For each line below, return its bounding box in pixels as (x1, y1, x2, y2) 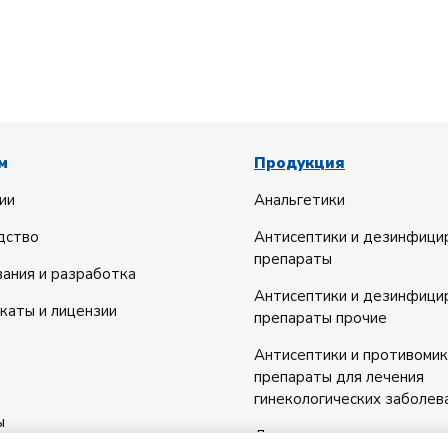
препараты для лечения (254, 367, 424, 387)
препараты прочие (254, 308, 387, 328)
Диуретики (254, 426, 334, 446)
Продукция (254, 153, 345, 173)
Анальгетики (254, 190, 345, 210)
